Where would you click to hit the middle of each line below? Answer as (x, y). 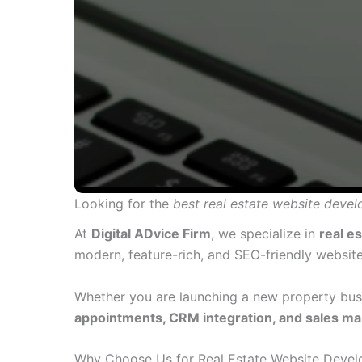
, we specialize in (265, 234)
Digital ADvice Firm (151, 234)
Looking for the (124, 204)
